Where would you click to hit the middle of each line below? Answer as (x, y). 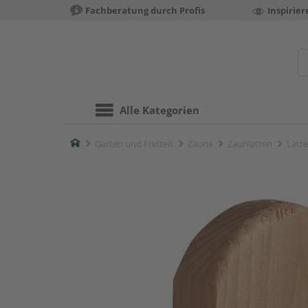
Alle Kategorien (159, 110)
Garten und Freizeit (134, 144)
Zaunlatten (250, 144)
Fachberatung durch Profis (145, 10)
